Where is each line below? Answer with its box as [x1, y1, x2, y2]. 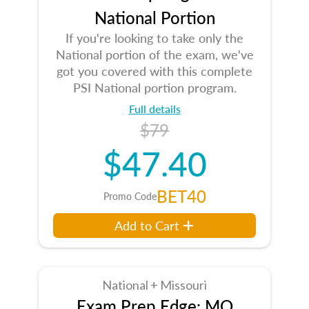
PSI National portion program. [72, 79, 237, 96]
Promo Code [103, 189, 157, 203]
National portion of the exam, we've [55, 46, 254, 63]
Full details [128, 101, 181, 117]
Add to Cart [114, 217, 180, 234]
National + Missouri [102, 277, 207, 292]
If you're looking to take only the [66, 29, 243, 46]
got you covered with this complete [57, 62, 252, 79]
